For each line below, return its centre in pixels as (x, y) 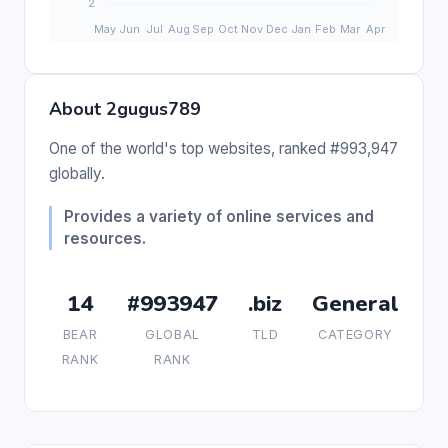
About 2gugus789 (125, 108)
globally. (77, 173)
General (355, 303)
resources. (105, 238)
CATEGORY (355, 334)
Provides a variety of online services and (219, 216)
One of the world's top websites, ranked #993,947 (223, 148)
